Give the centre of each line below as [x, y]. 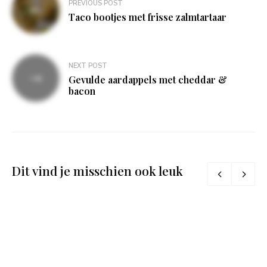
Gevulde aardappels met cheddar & [148, 79]
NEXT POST [88, 66]
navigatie [42, 15]
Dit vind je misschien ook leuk [97, 171]
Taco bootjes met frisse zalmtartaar [148, 17]
